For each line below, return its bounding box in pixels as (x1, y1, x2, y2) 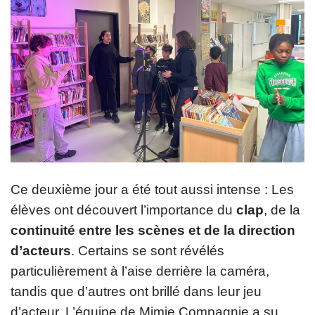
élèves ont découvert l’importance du (11, 202, 233, 217)
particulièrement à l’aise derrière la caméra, (11, 264, 269, 278)
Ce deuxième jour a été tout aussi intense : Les (11, 182, 294, 197)
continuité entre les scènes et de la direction (11, 223, 295, 238)
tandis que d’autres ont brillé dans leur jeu (11, 284, 262, 299)
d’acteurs (11, 243, 71, 258)
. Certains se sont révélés (71, 243, 224, 258)
